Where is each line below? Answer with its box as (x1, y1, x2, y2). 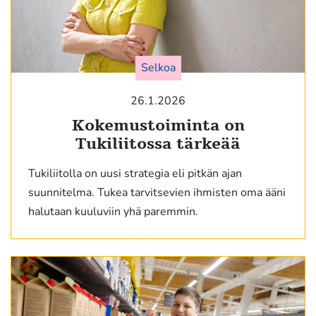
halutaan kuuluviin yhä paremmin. (28, 203, 198, 219)
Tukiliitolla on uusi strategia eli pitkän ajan (28, 165, 242, 181)
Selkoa (140, 59, 176, 75)
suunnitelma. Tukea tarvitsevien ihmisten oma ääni (28, 184, 286, 200)
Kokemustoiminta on (71, 114, 245, 136)
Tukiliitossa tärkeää (75, 133, 241, 154)
